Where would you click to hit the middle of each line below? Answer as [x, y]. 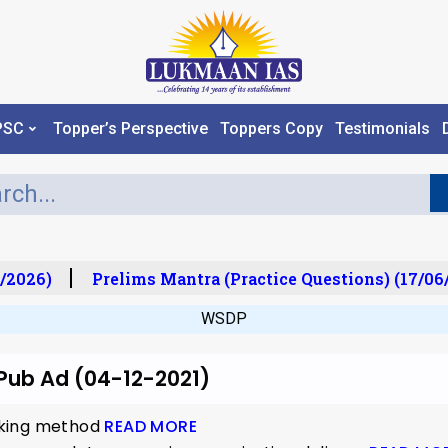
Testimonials [382, 129]
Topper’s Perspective [130, 129]
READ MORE [151, 426]
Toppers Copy [271, 129]
